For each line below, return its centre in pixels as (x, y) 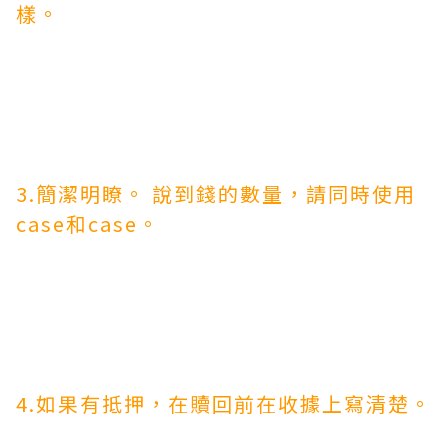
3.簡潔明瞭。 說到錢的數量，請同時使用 (216, 193)
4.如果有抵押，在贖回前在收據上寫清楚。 (224, 403)
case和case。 (88, 223)
